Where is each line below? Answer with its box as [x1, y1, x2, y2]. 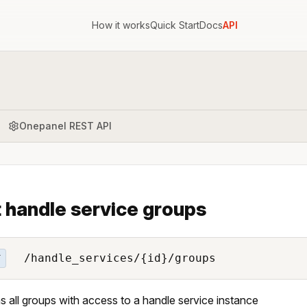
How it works [91, 19, 150, 31]
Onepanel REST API [19, 119, 112, 132]
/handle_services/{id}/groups [16, 251, 216, 265]
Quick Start [149, 19, 199, 31]
